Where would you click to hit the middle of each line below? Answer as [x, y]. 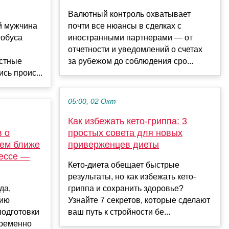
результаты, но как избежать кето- [132, 176]
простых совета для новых [125, 133]
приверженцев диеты [113, 144]
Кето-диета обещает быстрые [124, 165]
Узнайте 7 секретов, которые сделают [139, 200]
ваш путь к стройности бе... [119, 212]
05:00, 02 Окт [92, 101]
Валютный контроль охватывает [129, 14]
